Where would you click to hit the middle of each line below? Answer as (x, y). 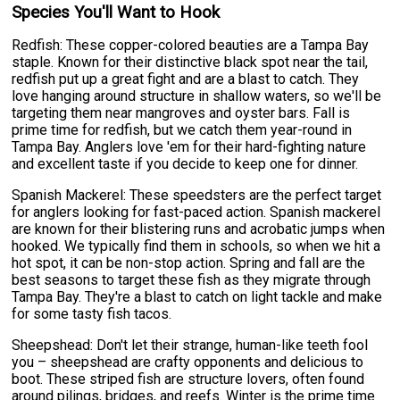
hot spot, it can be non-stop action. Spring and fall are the (189, 262)
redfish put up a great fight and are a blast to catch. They (186, 79)
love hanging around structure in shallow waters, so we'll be (197, 96)
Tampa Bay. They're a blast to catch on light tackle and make (197, 296)
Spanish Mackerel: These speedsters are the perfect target (197, 195)
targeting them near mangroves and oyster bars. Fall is (181, 112)
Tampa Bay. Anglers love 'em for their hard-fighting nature (189, 146)
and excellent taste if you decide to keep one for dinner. (185, 163)
